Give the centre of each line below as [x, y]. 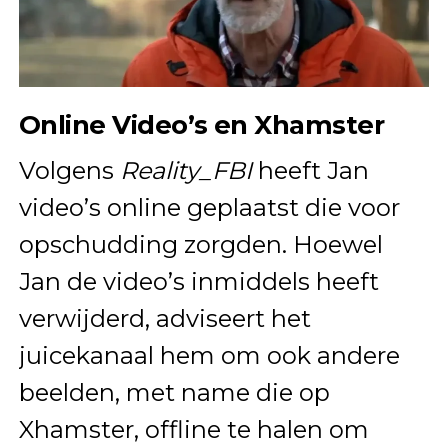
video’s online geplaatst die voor [209, 207]
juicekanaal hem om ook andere [209, 355]
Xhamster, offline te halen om [193, 429]
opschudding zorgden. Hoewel [200, 244]
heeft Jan [310, 170]
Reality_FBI [185, 170]
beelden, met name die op [174, 392]
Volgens [69, 170]
